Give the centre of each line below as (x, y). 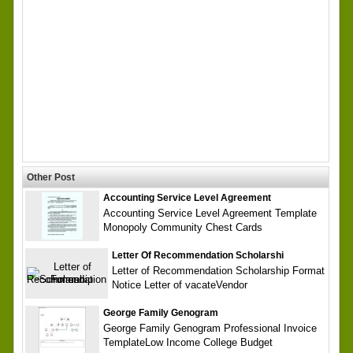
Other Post (50, 177)
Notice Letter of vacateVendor (179, 284)
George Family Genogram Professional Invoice (210, 328)
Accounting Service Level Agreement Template (210, 213)
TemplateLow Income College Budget (188, 342)
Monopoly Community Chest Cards (182, 227)
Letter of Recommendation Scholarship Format (218, 270)
